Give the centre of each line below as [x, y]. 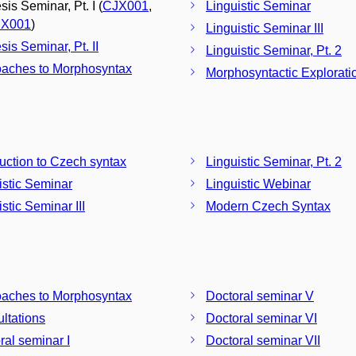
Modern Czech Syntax [268, 206]
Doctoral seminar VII [263, 340]
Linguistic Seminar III [265, 28]
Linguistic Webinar [258, 184]
